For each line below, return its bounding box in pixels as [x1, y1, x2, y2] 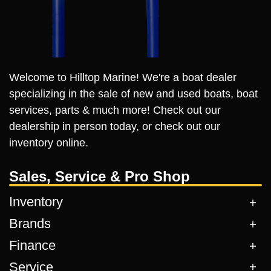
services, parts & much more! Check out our [9, 104, 221, 117]
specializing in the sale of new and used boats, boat [9, 88, 258, 100]
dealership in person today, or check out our [9, 120, 220, 133]
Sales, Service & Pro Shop [9, 168, 190, 185]
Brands [9, 216, 51, 232]
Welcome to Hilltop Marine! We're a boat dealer [9, 71, 237, 84]
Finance [9, 237, 56, 253]
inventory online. [9, 137, 88, 149]
